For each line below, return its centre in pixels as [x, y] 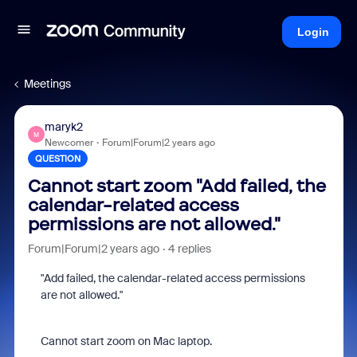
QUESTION [57, 159]
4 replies [189, 249]
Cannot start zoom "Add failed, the [177, 186]
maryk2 [63, 127]
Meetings [47, 84]
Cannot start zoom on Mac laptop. [126, 341]
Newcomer [69, 143]
